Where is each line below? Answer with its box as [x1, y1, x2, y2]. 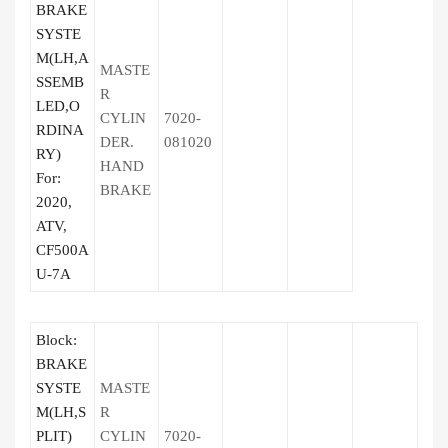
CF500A [36, 242, 89, 258]
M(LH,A [36, 50, 89, 66]
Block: [36, 332, 77, 348]
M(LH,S [36, 404, 86, 420]
